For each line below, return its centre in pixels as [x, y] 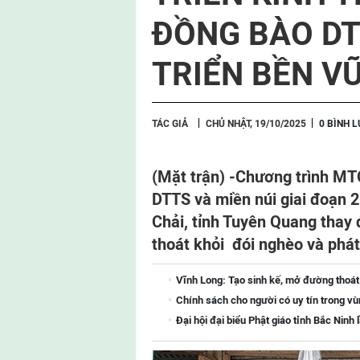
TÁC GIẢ [170, 124]
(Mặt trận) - [194, 177]
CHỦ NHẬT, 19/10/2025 [256, 124]
